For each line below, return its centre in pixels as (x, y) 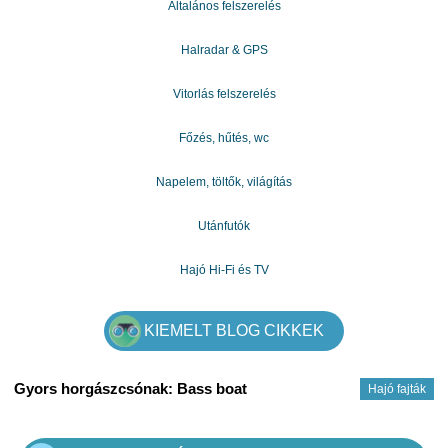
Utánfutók (224, 225)
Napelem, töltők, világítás (224, 181)
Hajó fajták (397, 388)
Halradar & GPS (224, 49)
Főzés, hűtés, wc (224, 137)
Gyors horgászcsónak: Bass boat (130, 388)
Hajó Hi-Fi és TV (224, 269)
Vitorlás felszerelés (224, 93)
